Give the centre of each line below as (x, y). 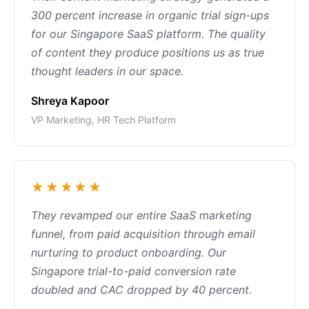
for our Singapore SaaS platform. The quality (148, 34)
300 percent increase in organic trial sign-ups (150, 15)
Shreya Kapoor (70, 101)
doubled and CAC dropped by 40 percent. (141, 290)
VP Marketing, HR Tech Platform (103, 120)
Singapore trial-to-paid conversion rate (133, 271)
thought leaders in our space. (107, 71)
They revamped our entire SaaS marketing (141, 215)
